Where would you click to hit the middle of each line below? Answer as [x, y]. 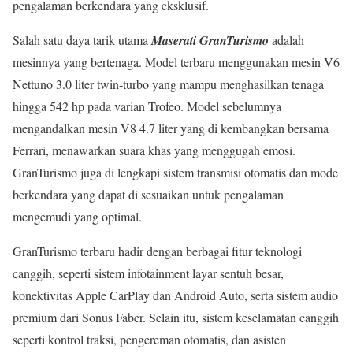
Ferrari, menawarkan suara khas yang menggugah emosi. [154, 150]
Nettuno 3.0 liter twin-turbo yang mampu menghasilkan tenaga [168, 84]
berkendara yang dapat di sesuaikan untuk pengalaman [148, 195]
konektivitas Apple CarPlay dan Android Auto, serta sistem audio [175, 295]
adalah [286, 40]
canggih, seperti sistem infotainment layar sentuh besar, [148, 273]
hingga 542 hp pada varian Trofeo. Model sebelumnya [147, 106]
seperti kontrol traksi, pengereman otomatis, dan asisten [149, 340]
